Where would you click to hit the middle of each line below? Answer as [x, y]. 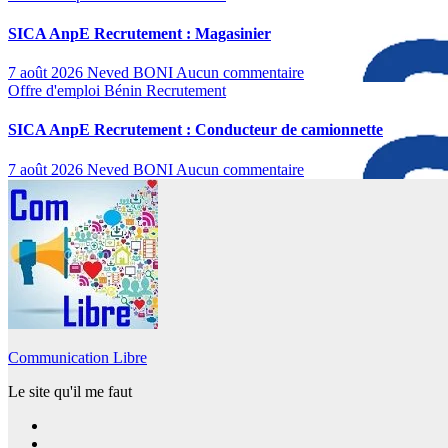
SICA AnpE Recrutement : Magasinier [139, 33]
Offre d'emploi [56, 91]
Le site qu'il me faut [70, 391]
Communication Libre [77, 357]
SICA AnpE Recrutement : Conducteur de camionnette [195, 130]
